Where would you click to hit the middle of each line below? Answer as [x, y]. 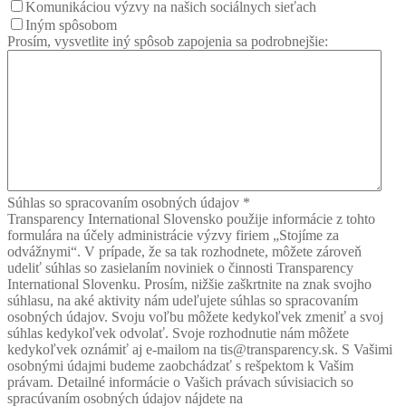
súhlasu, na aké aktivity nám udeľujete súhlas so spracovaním [183, 300]
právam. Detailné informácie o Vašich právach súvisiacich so [180, 382]
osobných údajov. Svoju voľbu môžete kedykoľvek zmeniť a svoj [195, 316]
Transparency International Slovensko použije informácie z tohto [191, 218]
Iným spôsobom [71, 24]
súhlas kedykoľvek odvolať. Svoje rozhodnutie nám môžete [178, 333]
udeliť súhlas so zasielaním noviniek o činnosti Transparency [180, 267]
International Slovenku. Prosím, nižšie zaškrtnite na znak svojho [189, 284]
